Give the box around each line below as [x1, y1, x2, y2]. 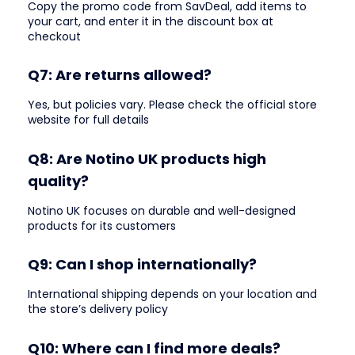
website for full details [28, 112, 149, 128]
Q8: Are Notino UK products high [28, 148, 266, 169]
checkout [28, 28, 81, 44]
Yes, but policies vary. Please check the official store [28, 97, 317, 113]
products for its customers [28, 217, 176, 234]
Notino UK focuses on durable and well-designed [28, 202, 296, 219]
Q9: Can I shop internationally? [28, 254, 257, 275]
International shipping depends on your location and [28, 286, 317, 303]
